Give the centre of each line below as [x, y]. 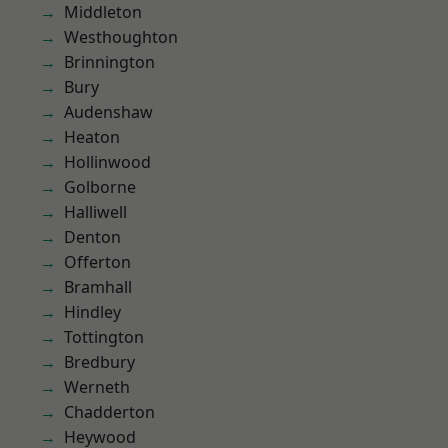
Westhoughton [121, 37]
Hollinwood [107, 162]
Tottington [104, 337]
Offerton [97, 262]
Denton [92, 237]
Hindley [92, 312]
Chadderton [109, 412]
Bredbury [99, 362]
